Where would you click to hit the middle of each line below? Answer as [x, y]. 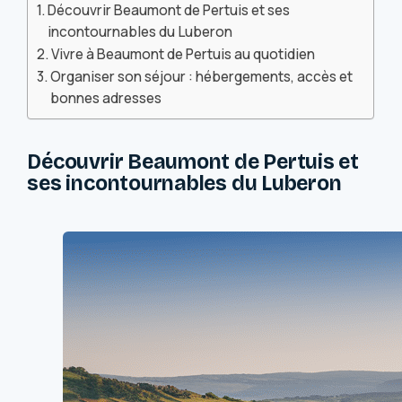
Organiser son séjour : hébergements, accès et [202, 76]
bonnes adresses [106, 98]
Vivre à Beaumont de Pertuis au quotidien [184, 54]
